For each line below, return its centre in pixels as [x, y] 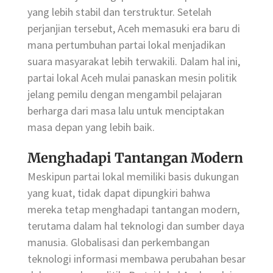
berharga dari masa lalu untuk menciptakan [126, 110]
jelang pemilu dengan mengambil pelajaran [125, 94]
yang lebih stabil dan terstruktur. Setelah [119, 12]
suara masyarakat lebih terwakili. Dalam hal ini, [134, 61]
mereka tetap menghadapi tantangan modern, [133, 209]
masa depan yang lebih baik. [91, 127]
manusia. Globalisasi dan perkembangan [119, 242]
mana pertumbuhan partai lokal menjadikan [126, 44]
